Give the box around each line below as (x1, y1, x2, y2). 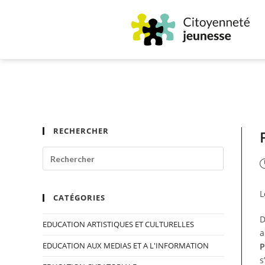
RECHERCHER (53, 125, 109, 136)
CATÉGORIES (53, 192, 105, 203)
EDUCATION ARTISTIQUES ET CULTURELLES (43, 219, 194, 230)
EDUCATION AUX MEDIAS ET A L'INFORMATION (43, 240, 209, 251)
